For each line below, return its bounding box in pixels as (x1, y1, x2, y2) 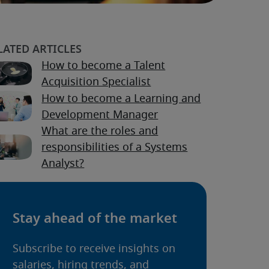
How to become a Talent (41, 61, 166, 72)
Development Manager (41, 109, 159, 121)
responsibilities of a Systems (41, 142, 188, 154)
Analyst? (41, 159, 85, 170)
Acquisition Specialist (41, 77, 151, 88)
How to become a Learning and (41, 93, 201, 104)
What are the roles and (41, 126, 159, 138)
